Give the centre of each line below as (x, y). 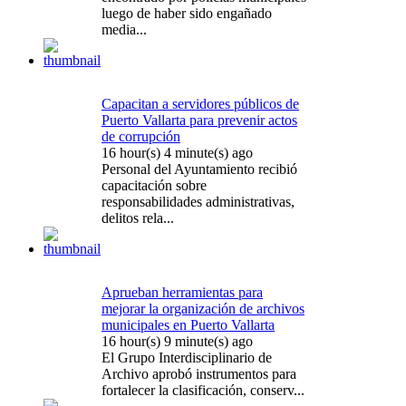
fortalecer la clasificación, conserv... (203, 390)
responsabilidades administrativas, (198, 201)
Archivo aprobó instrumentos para (199, 373)
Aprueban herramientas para (182, 292)
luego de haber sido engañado (187, 13)
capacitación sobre (154, 185)
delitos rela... (138, 217)
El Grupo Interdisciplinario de (187, 357)
